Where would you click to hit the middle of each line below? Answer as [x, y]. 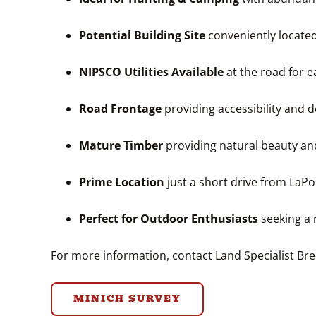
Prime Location [122, 182]
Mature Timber [121, 145]
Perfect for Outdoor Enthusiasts [169, 218]
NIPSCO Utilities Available [151, 72]
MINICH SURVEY [127, 298]
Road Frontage [120, 108]
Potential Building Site [142, 35]
